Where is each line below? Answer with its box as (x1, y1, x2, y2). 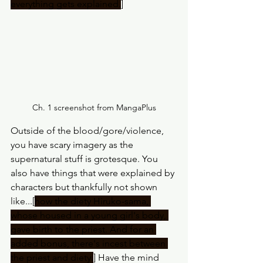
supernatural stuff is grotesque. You (11, 153, 160, 165)
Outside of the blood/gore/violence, (11, 125, 166, 137)
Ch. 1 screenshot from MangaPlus (32, 102, 156, 113)
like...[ (11, 195, 35, 207)
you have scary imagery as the (11, 139, 136, 151)
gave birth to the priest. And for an (11, 224, 156, 235)
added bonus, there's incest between (11, 238, 168, 249)
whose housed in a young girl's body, (11, 210, 168, 221)
